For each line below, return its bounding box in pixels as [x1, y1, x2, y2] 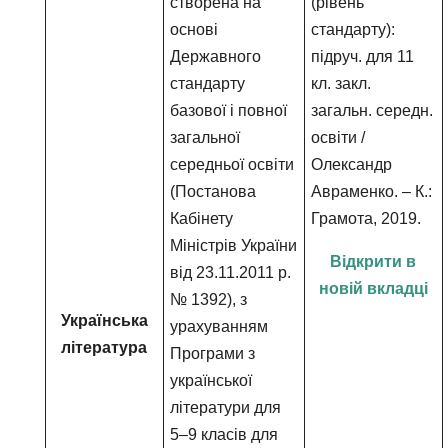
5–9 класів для [170, 426, 279, 443]
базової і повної [170, 102, 288, 119]
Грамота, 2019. [311, 210, 422, 227]
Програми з [170, 345, 256, 362]
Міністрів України [170, 237, 298, 254]
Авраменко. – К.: [311, 183, 433, 200]
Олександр [311, 156, 393, 173]
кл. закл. [311, 75, 372, 92]
